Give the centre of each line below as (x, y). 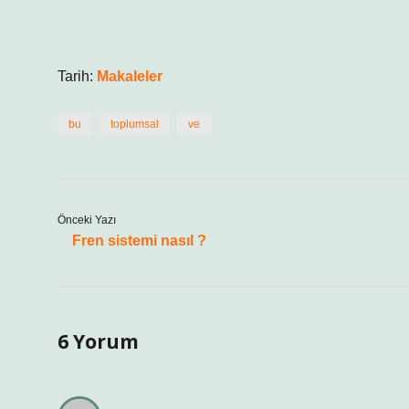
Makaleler (130, 76)
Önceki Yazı (87, 220)
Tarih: (77, 76)
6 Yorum (98, 341)
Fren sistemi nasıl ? (139, 241)
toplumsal (135, 124)
